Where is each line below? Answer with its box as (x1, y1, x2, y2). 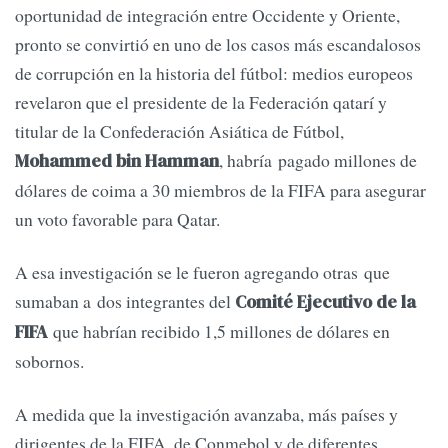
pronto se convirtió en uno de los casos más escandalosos (15, 31, 421, 56)
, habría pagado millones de (219, 147, 417, 172)
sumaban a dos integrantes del (15, 289, 235, 314)
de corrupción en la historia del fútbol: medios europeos (15, 60, 413, 85)
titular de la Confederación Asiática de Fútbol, (15, 118, 344, 143)
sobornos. (15, 349, 90, 374)
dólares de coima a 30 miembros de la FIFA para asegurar (15, 177, 426, 202)
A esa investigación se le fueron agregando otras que (15, 260, 390, 285)
